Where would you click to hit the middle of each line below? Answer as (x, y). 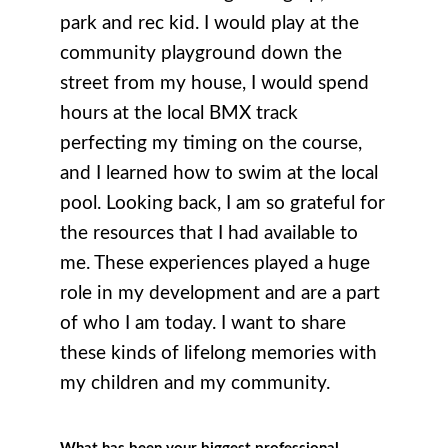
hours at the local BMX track (179, 114)
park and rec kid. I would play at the (209, 24)
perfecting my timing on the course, (211, 144)
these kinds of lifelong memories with (218, 354)
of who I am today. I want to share (203, 324)
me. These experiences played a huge (215, 264)
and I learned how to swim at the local (219, 174)
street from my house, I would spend (214, 84)
